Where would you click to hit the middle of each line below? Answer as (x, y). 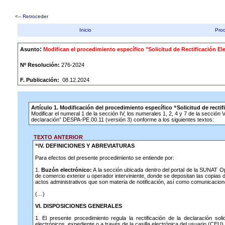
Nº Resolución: (40, 65)
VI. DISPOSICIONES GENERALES (78, 206)
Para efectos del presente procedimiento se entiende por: (104, 158)
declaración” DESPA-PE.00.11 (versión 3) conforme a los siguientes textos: (123, 120)
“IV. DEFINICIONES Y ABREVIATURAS (85, 146)
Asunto (30, 49)
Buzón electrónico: (67, 170)
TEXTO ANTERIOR (56, 137)
